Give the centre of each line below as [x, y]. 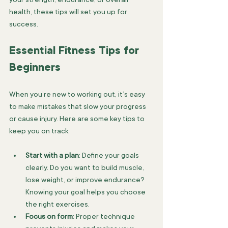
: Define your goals [110, 155]
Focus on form [49, 216]
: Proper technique [105, 216]
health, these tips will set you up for [69, 12]
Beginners [35, 67]
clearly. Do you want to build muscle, [85, 167]
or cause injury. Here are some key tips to [78, 119]
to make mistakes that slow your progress [78, 106]
